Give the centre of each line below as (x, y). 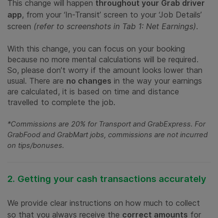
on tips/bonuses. (36, 146)
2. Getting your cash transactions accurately (107, 179)
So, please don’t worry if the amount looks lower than (105, 70)
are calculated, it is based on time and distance (93, 92)
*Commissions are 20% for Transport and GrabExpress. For (106, 124)
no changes (89, 81)
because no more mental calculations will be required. (103, 60)
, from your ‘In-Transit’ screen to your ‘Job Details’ (112, 15)
